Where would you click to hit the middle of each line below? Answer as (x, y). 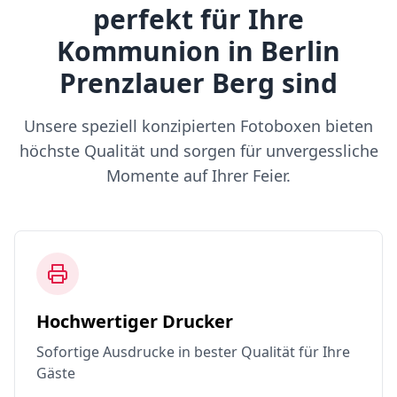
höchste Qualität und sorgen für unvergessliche (198, 151)
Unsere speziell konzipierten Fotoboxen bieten (198, 126)
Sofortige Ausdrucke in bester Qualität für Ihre (193, 352)
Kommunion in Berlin (198, 51)
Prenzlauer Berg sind (198, 83)
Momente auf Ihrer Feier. (198, 175)
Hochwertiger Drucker (135, 321)
